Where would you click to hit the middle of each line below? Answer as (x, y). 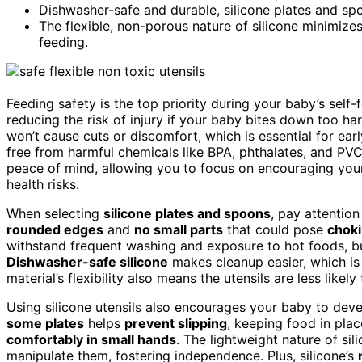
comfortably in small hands (91, 339)
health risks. (43, 184)
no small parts (179, 229)
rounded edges (55, 229)
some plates (45, 323)
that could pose (275, 229)
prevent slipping (176, 323)
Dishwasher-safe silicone (87, 261)
